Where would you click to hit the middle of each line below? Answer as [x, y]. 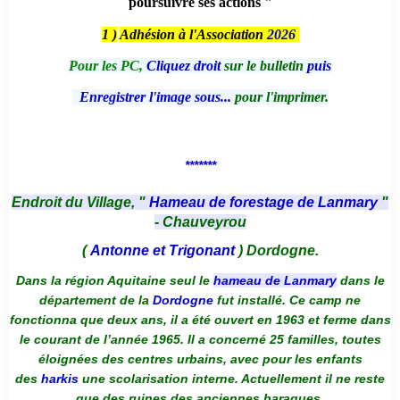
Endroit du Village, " [80, 202]
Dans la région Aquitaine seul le [114, 281]
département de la [96, 300]
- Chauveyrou [200, 221]
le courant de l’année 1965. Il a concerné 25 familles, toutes [200, 340]
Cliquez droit [183, 66]
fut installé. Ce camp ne [287, 300]
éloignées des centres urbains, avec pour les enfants [200, 359]
